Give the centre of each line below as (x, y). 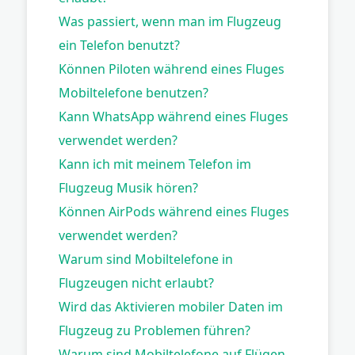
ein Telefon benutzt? (119, 45)
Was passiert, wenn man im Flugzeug (170, 21)
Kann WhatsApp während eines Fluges (174, 116)
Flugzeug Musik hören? (128, 187)
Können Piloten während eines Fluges (172, 69)
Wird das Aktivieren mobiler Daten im (171, 306)
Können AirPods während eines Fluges (174, 211)
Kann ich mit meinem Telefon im (155, 164)
